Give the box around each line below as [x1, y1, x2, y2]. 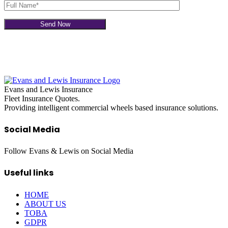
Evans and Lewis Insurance [4, 84, 93, 94]
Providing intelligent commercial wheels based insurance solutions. [4, 103, 218, 112]
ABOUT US [24, 199, 66, 208]
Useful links [4, 167, 53, 179]
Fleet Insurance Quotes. [4, 94, 80, 103]
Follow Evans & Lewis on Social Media [4, 147, 133, 156]
